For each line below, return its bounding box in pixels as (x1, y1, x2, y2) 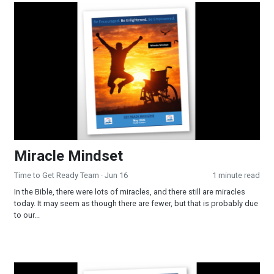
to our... (14, 210, 40, 220)
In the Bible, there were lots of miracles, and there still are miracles (14, 187, 245, 197)
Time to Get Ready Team (14, 171, 99, 180)
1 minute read (212, 171, 260, 180)
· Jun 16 (99, 171, 128, 180)
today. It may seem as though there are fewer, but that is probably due (14, 199, 258, 209)
